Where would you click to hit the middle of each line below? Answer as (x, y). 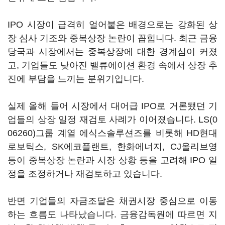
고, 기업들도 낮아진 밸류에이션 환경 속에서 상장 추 (113, 65)
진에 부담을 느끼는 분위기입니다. (76, 79)
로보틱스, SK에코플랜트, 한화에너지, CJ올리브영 (113, 147)
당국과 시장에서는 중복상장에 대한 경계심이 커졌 (113, 52)
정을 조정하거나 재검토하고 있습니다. (85, 174)
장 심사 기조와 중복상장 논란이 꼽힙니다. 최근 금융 (113, 38)
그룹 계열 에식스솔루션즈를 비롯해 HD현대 (127, 133)
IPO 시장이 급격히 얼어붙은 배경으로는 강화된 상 (113, 25)
